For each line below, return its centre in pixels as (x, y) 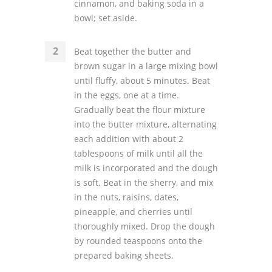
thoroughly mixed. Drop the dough (144, 226)
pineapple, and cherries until (133, 212)
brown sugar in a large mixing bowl (146, 66)
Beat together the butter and (133, 51)
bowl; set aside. (106, 18)
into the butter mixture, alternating (145, 124)
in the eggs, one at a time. (127, 95)
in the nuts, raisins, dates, (126, 197)
